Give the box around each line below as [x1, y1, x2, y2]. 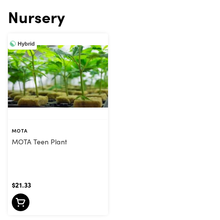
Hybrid [18, 40, 35, 47]
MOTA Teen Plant [12, 137, 67, 147]
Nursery [8, 5, 65, 28]
